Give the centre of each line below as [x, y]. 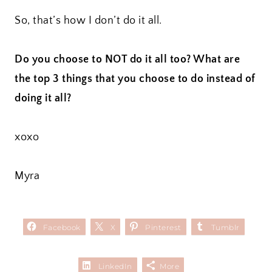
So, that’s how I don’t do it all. [88, 21]
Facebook [62, 228]
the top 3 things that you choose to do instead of [135, 79]
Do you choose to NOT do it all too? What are [127, 60]
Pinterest [163, 228]
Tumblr [225, 228]
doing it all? [43, 99]
